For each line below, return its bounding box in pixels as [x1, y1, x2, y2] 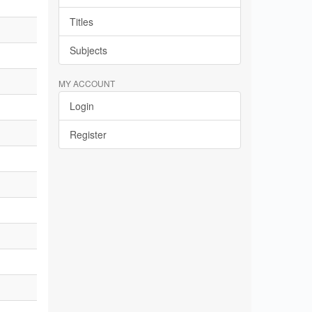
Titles [69, 15, 93, 29]
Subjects [69, 43, 107, 57]
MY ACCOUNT [58, 77, 115, 89]
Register [69, 127, 107, 141]
